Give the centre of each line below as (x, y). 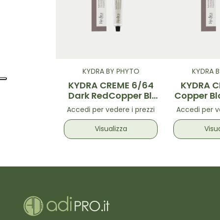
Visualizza (111, 129)
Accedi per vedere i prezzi (111, 110)
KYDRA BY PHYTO (111, 72)
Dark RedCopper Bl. (111, 97)
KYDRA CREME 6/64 (111, 86)
